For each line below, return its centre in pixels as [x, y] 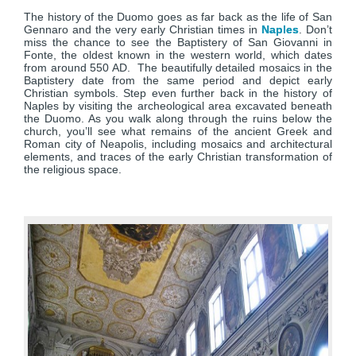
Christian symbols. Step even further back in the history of [178, 93]
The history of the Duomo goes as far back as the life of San [178, 17]
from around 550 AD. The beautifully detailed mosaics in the [178, 68]
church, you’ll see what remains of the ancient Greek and [178, 131]
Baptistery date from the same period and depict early [178, 80]
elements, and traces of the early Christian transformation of [178, 157]
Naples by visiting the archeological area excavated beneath [178, 106]
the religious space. [73, 169]
